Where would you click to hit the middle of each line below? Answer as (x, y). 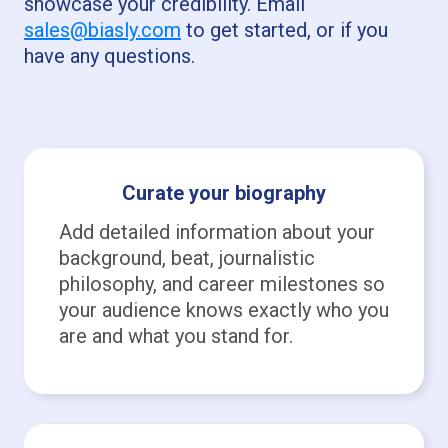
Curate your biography (223, 192)
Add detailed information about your (216, 231)
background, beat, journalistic (186, 257)
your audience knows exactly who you (223, 309)
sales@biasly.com (102, 29)
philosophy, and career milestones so (221, 283)
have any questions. (109, 55)
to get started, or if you (284, 29)
